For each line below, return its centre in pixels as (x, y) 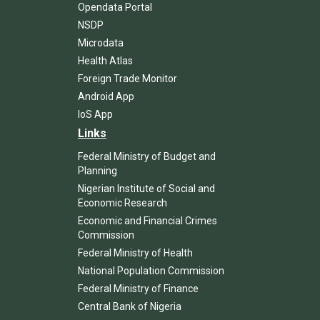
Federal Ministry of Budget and (147, 156)
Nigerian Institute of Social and (146, 188)
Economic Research (122, 202)
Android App (106, 96)
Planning (97, 170)
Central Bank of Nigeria (130, 306)
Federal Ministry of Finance (138, 288)
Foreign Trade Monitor (127, 78)
